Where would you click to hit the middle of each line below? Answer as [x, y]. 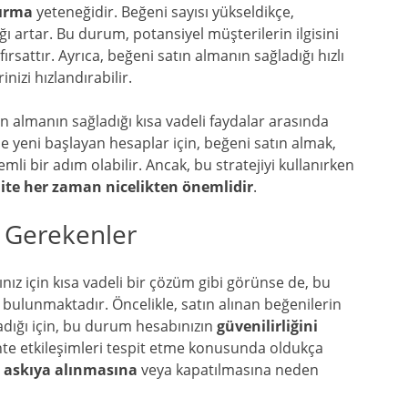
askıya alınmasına [71, 370]
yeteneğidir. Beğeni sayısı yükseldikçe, [163, 12]
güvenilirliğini [267, 326]
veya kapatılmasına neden [228, 370]
